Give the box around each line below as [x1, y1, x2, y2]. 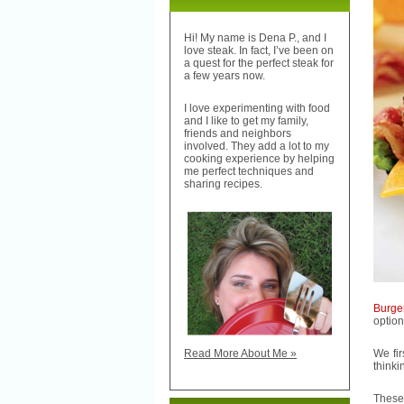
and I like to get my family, [184, 115, 308, 128]
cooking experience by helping [184, 152, 335, 166]
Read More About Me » [184, 347, 297, 361]
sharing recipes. [184, 178, 262, 191]
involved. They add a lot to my [184, 140, 329, 153]
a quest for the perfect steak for [184, 57, 334, 70]
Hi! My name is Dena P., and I [184, 32, 326, 45]
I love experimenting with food [184, 102, 330, 115]
